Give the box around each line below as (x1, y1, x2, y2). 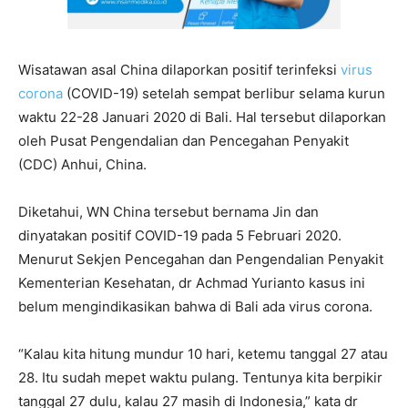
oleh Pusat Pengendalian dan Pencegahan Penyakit (18, 132, 349, 150)
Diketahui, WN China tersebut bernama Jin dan (18, 203, 319, 221)
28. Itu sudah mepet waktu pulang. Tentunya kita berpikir (18, 369, 382, 387)
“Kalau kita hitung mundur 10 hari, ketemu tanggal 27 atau (18, 345, 388, 363)
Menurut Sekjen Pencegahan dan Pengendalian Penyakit (18, 250, 383, 269)
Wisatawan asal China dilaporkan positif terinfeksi (18, 61, 341, 79)
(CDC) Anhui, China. (18, 156, 147, 174)
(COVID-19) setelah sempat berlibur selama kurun (63, 85, 385, 103)
